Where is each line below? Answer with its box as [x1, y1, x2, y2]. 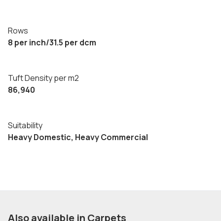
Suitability [8, 120, 42, 131]
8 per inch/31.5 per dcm [8, 37, 96, 48]
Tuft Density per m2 [8, 73, 79, 83]
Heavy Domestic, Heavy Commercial [8, 132, 148, 143]
